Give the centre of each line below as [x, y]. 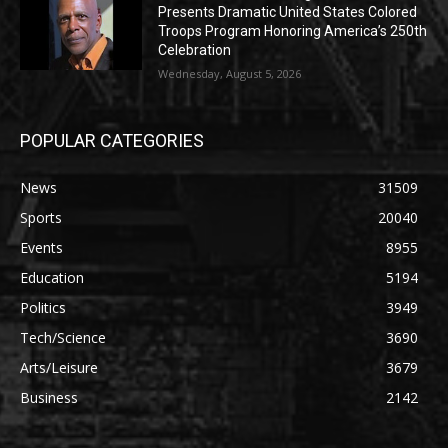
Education [52, 278]
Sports [41, 218]
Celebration [195, 50]
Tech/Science [63, 338]
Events [41, 248]
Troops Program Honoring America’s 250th [293, 31]
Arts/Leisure [59, 368]
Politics [43, 308]
